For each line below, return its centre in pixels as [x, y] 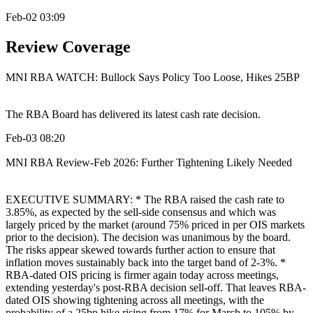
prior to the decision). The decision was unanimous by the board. [148, 238]
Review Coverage [68, 46]
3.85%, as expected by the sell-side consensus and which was [141, 212]
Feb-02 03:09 [35, 17]
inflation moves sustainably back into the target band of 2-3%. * [146, 263]
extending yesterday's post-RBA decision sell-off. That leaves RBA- [156, 288]
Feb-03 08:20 [35, 138]
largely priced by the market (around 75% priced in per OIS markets [155, 225]
